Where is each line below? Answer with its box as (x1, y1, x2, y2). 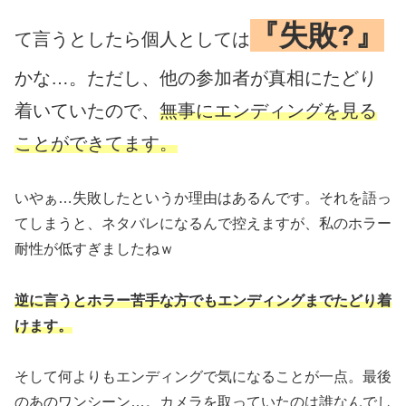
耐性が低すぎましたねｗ (14, 240, 174, 256)
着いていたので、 (14, 100, 159, 121)
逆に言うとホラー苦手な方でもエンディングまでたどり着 (14, 292, 391, 308)
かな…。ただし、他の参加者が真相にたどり (14, 67, 377, 88)
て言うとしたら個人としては (14, 28, 250, 49)
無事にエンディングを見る (159, 100, 377, 121)
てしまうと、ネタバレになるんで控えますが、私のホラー (14, 215, 391, 231)
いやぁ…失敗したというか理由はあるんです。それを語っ (14, 189, 391, 206)
